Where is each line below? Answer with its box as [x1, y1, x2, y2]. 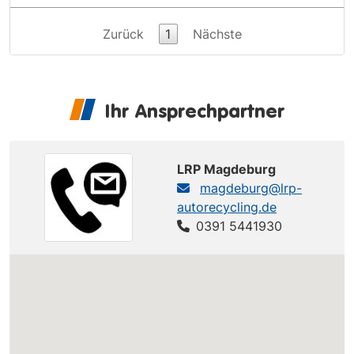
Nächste [192, 25, 242, 42]
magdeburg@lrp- [200, 179, 302, 196]
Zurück [102, 25, 144, 42]
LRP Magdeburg [177, 160, 276, 177]
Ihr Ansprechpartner [104, 98, 284, 122]
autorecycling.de [177, 198, 277, 215]
